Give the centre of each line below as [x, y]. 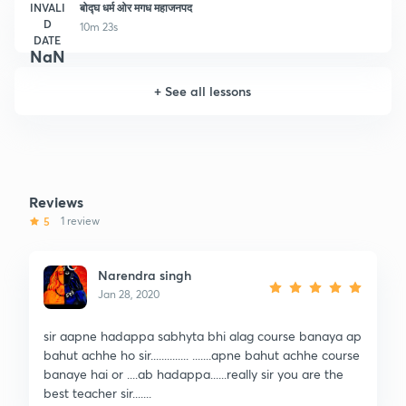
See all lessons [208, 91]
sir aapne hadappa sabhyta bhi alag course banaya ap [203, 335]
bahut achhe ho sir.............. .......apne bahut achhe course [202, 354]
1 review [80, 220]
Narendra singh [145, 275]
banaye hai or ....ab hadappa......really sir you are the [193, 373]
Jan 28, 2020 [129, 294]
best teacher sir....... [97, 392]
